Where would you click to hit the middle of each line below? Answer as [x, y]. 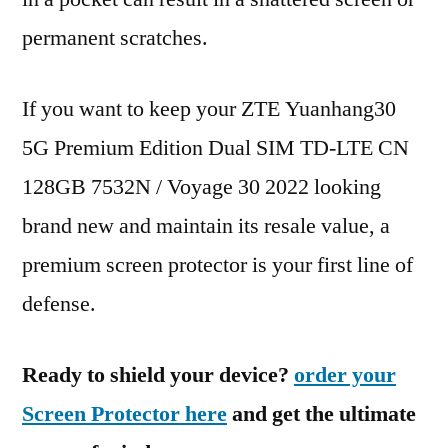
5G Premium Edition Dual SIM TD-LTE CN [215, 148]
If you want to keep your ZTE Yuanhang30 [209, 109]
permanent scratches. [115, 38]
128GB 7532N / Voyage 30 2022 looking [201, 187]
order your [345, 375]
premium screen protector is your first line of [217, 265]
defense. [59, 304]
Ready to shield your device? [158, 375]
